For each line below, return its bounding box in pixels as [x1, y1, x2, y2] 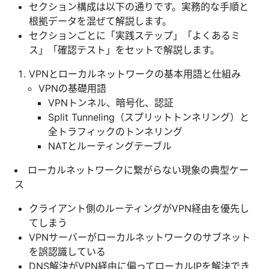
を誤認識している [29, 245, 106, 258]
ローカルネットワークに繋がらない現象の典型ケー [28, 163, 249, 176]
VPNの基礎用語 [38, 82, 106, 94]
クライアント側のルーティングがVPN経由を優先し [29, 202, 249, 214]
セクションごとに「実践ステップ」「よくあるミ [29, 29, 240, 41]
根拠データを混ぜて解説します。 [29, 14, 172, 27]
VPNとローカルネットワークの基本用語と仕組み [29, 67, 241, 80]
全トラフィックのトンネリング [48, 125, 183, 138]
